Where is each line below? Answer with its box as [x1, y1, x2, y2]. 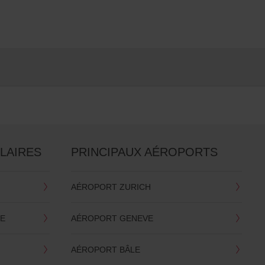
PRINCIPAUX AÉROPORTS [70, 144, 218, 160]
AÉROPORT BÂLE [70, 244, 140, 256]
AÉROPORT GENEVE [70, 212, 153, 224]
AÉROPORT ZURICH [70, 181, 151, 193]
